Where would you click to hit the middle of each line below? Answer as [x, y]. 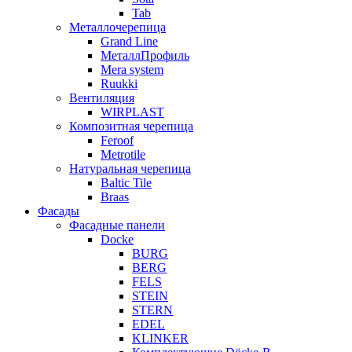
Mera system [132, 69]
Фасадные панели [117, 225]
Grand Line [129, 41]
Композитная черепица [131, 126]
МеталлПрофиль [145, 55]
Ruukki [119, 83]
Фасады [59, 211]
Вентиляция [102, 97]
